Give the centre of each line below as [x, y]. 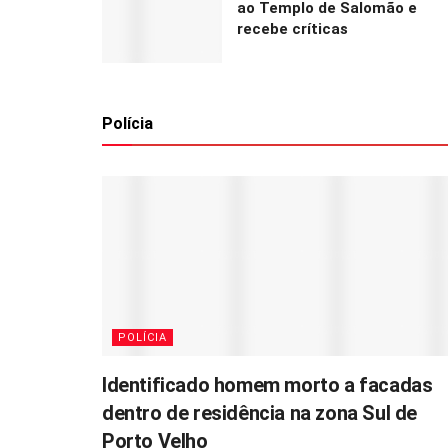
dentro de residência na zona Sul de [260, 413]
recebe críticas [292, 29]
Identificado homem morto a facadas [267, 385]
